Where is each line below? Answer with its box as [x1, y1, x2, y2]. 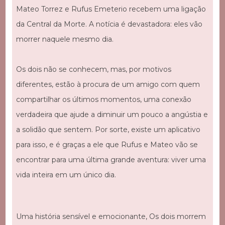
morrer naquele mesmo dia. [16, 35, 114, 44]
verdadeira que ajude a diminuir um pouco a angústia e [16, 110, 208, 120]
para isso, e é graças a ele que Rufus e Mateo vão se [16, 140, 198, 150]
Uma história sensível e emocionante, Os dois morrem [16, 211, 206, 221]
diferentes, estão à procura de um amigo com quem [16, 80, 200, 89]
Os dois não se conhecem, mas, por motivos [16, 65, 171, 74]
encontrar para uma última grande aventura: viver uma [16, 155, 206, 165]
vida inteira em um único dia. [16, 170, 116, 180]
